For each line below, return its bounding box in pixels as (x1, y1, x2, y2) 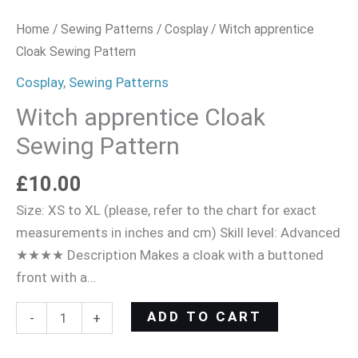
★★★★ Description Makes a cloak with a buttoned (16, 246, 324, 263)
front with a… (16, 268, 96, 285)
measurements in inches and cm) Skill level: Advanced (16, 224, 340, 241)
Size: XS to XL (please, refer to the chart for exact (16, 201, 316, 218)
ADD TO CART (146, 308, 262, 324)
